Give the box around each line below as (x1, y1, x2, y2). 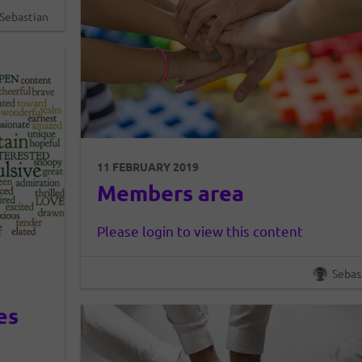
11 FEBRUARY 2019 (97, 159, 200, 175)
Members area (97, 179, 245, 207)
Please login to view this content (97, 222, 304, 240)
